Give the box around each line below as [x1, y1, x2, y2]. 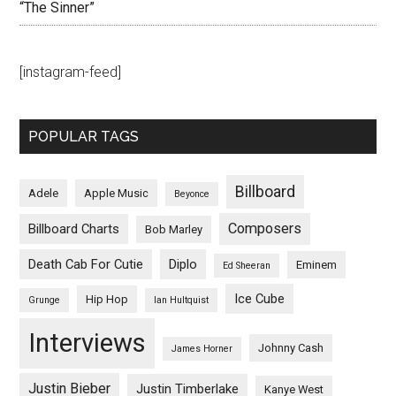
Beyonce [174, 187, 210, 200]
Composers [228, 219, 302, 237]
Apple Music [84, 186, 149, 200]
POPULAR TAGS [28, 127, 140, 145]
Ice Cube [234, 290, 286, 307]
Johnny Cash [258, 340, 324, 354]
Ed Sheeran [223, 259, 271, 271]
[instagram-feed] [19, 63, 122, 80]
